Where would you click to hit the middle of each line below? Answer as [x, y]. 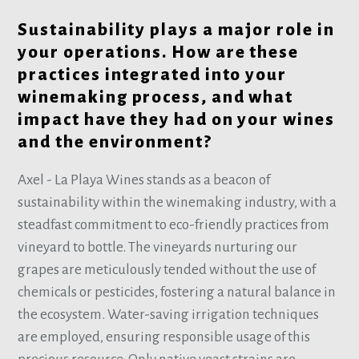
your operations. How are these [158, 53]
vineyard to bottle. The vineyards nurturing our [158, 248]
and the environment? [115, 143]
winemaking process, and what [156, 98]
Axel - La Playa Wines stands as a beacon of [144, 180]
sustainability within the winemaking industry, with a [177, 203]
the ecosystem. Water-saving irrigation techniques [169, 315]
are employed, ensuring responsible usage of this [164, 337]
